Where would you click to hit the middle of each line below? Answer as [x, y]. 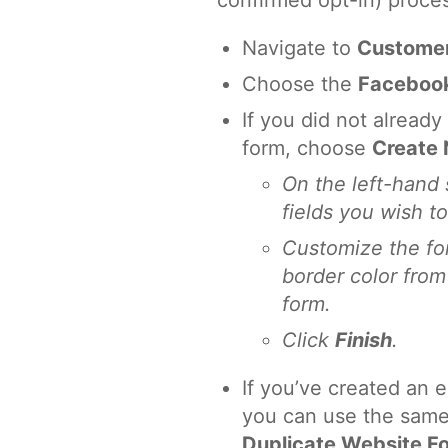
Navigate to [299, 48]
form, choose [307, 148]
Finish [363, 340]
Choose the [300, 84]
